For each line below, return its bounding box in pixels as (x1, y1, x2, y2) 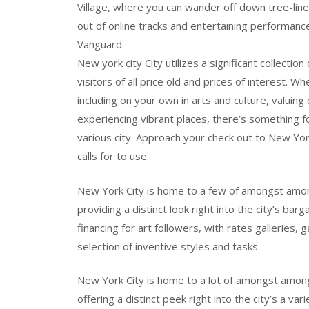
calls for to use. (77, 149, 149, 163)
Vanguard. (77, 37, 124, 52)
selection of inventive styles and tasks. (77, 239, 260, 253)
